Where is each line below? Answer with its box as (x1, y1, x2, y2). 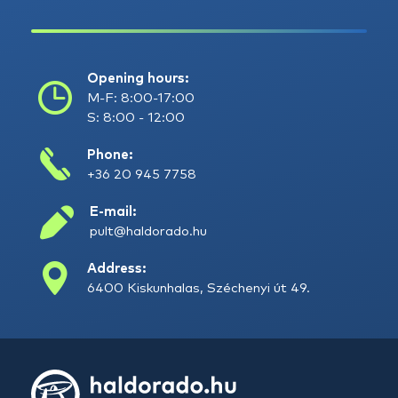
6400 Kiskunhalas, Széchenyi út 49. (87, 282, 311, 295)
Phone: (87, 148, 134, 162)
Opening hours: (87, 72, 190, 85)
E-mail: (90, 205, 137, 219)
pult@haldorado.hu (90, 225, 207, 238)
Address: (87, 262, 147, 275)
